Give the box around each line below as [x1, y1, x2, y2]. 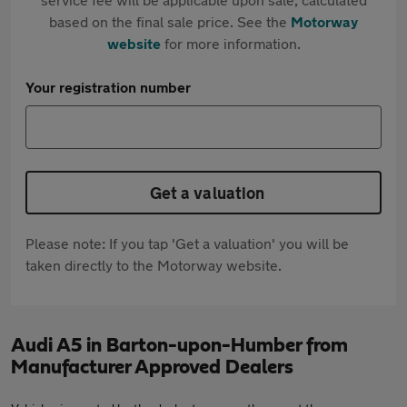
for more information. [160, 35, 301, 52]
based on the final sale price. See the [49, 13, 291, 30]
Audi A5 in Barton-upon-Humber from [11, 335, 348, 355]
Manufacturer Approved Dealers [11, 357, 293, 377]
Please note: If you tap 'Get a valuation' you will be [25, 234, 349, 252]
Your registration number [25, 78, 191, 95]
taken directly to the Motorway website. [25, 256, 282, 273]
